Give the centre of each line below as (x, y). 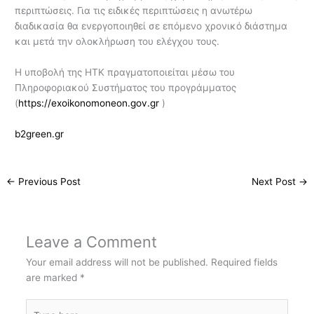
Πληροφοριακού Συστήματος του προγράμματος (126, 88)
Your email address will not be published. (117, 262)
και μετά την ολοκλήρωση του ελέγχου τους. (117, 42)
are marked (53, 277)
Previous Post (48, 182)
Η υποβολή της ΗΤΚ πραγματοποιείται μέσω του (125, 73)
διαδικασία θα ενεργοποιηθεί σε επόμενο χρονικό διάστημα (151, 26)
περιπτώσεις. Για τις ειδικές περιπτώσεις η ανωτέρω (134, 11)
